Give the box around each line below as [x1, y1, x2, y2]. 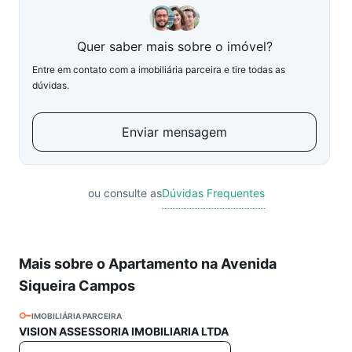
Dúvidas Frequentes [161, 186, 265, 200]
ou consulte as [87, 186, 162, 200]
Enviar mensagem [122, 124, 227, 140]
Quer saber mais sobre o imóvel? [76, 38, 273, 54]
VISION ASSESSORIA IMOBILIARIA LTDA [19, 324, 229, 338]
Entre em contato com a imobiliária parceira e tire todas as [32, 64, 285, 75]
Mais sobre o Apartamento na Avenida [19, 255, 277, 272]
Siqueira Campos [19, 277, 135, 294]
